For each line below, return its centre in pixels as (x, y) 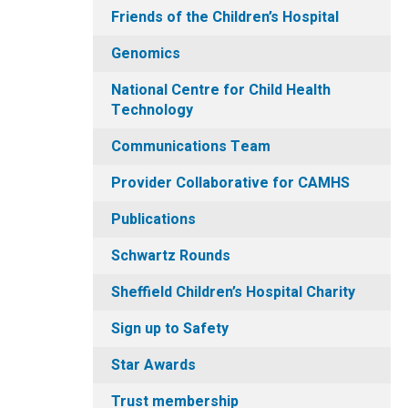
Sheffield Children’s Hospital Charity (233, 292)
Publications (153, 219)
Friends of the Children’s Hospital (225, 17)
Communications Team (191, 147)
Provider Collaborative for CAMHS (230, 183)
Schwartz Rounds (171, 256)
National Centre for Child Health (221, 90)
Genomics (146, 54)
